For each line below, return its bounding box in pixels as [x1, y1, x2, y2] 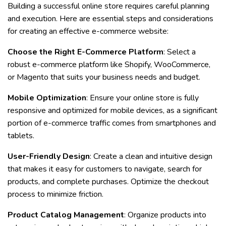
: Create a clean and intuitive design [90, 151, 212, 162]
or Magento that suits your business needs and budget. [8, 72, 200, 83]
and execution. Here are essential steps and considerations [8, 13, 213, 24]
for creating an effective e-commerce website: [8, 26, 168, 37]
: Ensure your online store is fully [86, 92, 199, 103]
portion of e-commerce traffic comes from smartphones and [8, 118, 216, 129]
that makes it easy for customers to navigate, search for [8, 163, 202, 175]
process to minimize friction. [8, 189, 103, 200]
